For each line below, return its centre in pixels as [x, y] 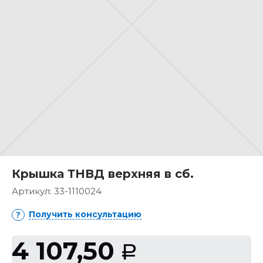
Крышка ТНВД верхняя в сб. [103, 174]
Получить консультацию [85, 214]
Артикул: [33, 191]
